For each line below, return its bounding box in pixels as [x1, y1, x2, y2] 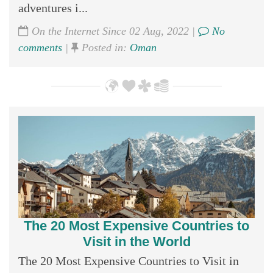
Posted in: [79, 41, 130, 54]
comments [18, 41, 62, 54]
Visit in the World [82, 234, 191, 250]
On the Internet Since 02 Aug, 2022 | [29, 24, 198, 37]
